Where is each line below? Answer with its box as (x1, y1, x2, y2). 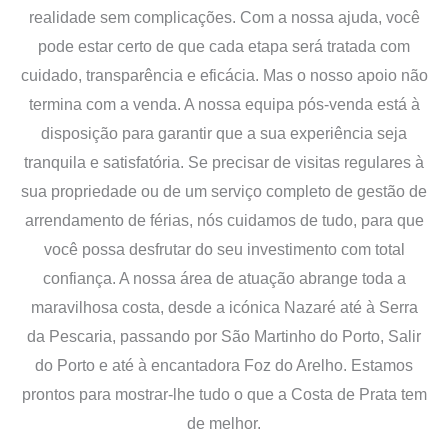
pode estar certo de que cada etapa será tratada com (38, 37, 410, 55)
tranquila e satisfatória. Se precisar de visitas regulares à (24, 153, 424, 171)
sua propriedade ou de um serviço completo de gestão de (21, 182, 427, 200)
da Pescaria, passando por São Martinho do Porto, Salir (27, 327, 421, 345)
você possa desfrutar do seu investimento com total (43, 240, 405, 258)
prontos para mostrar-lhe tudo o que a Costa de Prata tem (21, 385, 427, 403)
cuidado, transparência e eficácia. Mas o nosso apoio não (20, 66, 428, 84)
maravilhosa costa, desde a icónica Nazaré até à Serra (30, 298, 418, 316)
